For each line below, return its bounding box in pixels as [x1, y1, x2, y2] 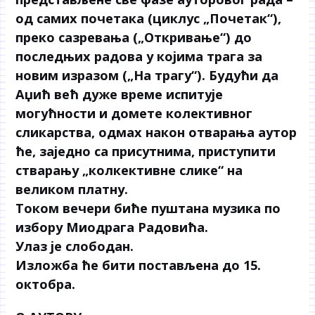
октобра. [15, 276, 76, 293]
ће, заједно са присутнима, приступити [15, 143, 276, 160]
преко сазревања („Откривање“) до [15, 29, 252, 46]
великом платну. [15, 181, 129, 198]
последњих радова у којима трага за [15, 48, 263, 65]
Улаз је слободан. [15, 238, 134, 255]
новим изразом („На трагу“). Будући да [15, 67, 279, 84]
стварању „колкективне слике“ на [15, 162, 243, 179]
